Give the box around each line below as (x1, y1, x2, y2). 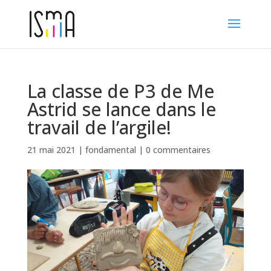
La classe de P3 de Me (27, 79, 214, 103)
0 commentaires (145, 144, 211, 155)
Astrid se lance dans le (27, 97, 216, 122)
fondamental (85, 144, 136, 155)
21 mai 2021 (27, 144, 76, 155)
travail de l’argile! (27, 115, 171, 140)
